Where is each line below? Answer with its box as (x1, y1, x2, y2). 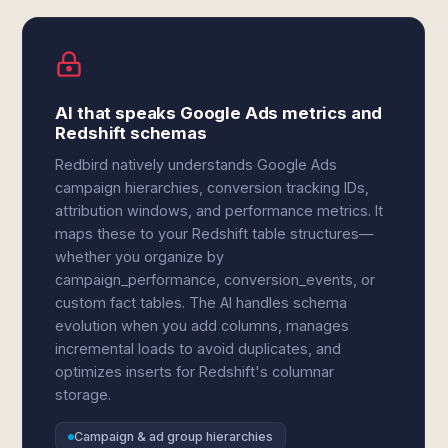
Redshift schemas (55, 123, 207, 143)
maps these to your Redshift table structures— (55, 225, 375, 242)
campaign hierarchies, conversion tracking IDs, (55, 179, 370, 196)
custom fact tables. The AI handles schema (55, 294, 348, 311)
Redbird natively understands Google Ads (55, 156, 338, 173)
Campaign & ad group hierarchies (74, 429, 274, 444)
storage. (55, 386, 112, 403)
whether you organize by (55, 248, 225, 265)
